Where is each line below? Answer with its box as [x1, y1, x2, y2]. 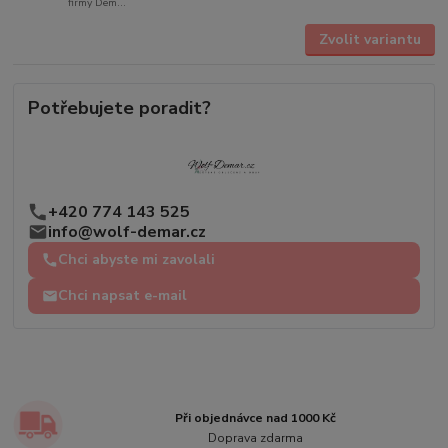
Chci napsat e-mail [58, 286, 188, 306]
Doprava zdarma [208, 429, 304, 446]
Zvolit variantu [318, 29, 421, 49]
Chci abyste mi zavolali [58, 250, 216, 270]
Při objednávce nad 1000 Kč [175, 410, 337, 427]
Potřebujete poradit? [28, 96, 212, 121]
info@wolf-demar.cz [48, 221, 207, 244]
